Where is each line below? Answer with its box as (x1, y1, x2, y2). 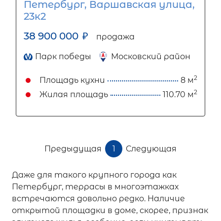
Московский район (111, 52, 190, 61)
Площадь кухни (39, 75, 105, 85)
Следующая (126, 144, 177, 153)
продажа (96, 32, 135, 41)
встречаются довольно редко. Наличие (12, 194, 185, 203)
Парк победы (35, 52, 91, 61)
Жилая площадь (39, 90, 108, 99)
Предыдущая (44, 144, 102, 153)
